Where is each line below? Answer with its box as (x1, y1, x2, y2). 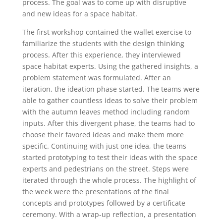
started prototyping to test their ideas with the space (22, 153, 198, 162)
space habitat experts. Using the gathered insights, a (22, 61, 198, 71)
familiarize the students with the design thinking (22, 39, 184, 48)
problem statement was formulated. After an (22, 73, 171, 82)
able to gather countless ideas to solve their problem (22, 96, 198, 105)
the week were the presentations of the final (22, 187, 169, 196)
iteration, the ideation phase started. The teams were (22, 84, 200, 94)
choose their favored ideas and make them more (22, 130, 184, 139)
